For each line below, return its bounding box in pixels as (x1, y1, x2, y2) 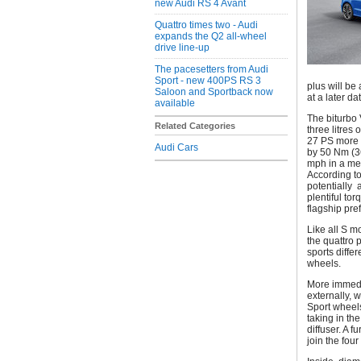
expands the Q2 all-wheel (155, 31, 267, 42)
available (155, 98, 195, 109)
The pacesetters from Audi (155, 64, 268, 75)
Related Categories (155, 121, 235, 131)
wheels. (307, 258, 341, 269)
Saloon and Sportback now (155, 86, 273, 98)
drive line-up (155, 42, 210, 53)
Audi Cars (155, 142, 198, 153)
